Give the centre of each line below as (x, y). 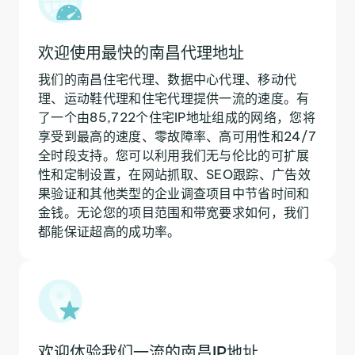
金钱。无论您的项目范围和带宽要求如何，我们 (174, 212)
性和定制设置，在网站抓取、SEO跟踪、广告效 (175, 174)
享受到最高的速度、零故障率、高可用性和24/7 (177, 136)
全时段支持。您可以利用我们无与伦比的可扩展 (174, 155)
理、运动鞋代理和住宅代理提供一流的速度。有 (174, 98)
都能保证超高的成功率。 (109, 231)
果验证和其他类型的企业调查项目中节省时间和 (174, 193)
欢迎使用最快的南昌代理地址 (141, 52)
